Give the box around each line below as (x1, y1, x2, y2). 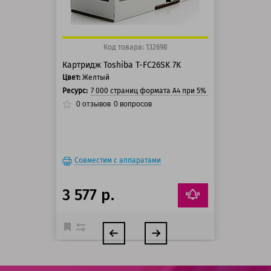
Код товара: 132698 (103, 43, 168, 52)
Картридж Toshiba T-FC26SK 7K (62, 60, 181, 71)
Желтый (82, 73, 110, 82)
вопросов (118, 100, 152, 109)
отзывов (80, 100, 111, 109)
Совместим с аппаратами (74, 156, 162, 165)
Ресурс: (62, 87, 88, 96)
